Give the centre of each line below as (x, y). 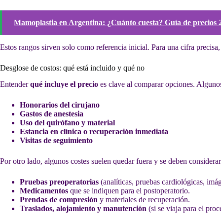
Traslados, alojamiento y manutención (83, 208)
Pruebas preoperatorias (59, 182)
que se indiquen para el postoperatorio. (129, 190)
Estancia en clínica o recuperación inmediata (94, 131)
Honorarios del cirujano (60, 105)
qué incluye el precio (64, 84)
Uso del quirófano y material (67, 122)
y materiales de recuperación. (144, 199)
